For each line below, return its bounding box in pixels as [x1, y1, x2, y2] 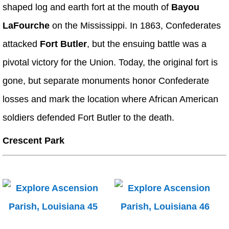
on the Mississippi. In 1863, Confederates [50, 20, 221, 31]
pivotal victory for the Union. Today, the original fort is [3, 57, 218, 67]
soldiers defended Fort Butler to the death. [3, 112, 174, 123]
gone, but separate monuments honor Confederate [3, 75, 209, 86]
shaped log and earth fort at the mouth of [3, 2, 171, 12]
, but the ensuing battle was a [87, 38, 207, 49]
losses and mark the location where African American [3, 94, 218, 104]
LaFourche [3, 20, 50, 31]
